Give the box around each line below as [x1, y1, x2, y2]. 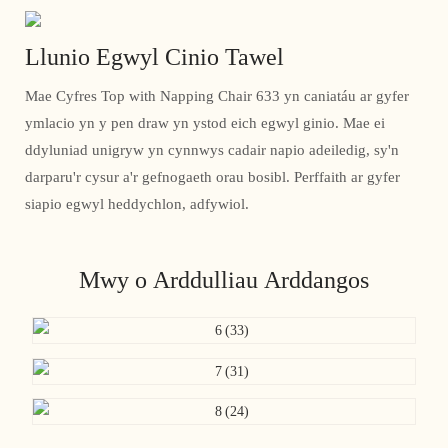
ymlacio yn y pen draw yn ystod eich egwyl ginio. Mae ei [25, 114, 385, 133]
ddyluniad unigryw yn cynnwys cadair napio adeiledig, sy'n [25, 141, 399, 160]
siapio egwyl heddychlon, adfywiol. [25, 195, 249, 214]
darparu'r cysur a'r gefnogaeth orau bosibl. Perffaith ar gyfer [25, 168, 400, 187]
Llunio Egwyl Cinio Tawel [25, 42, 284, 71]
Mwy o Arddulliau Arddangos [79, 265, 369, 294]
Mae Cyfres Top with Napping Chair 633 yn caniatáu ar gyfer [25, 87, 409, 106]
